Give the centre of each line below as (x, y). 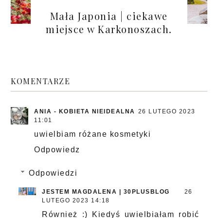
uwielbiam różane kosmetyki (93, 134)
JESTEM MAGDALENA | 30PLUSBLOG (106, 192)
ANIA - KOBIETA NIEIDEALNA (85, 112)
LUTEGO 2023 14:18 (76, 201)
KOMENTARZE (41, 81)
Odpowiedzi (53, 173)
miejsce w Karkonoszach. (109, 29)
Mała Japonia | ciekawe (109, 16)
